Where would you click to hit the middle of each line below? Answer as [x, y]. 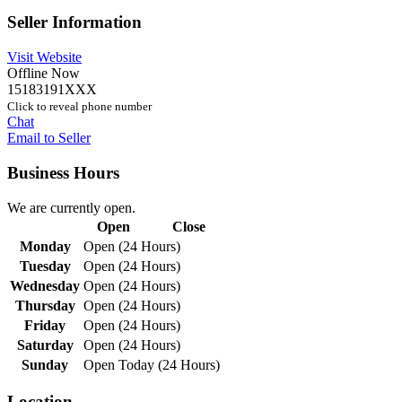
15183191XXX [52, 90]
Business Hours [63, 172]
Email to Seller [49, 138]
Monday [45, 246]
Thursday [45, 305]
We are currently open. [71, 207]
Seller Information [74, 22]
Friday [45, 325]
